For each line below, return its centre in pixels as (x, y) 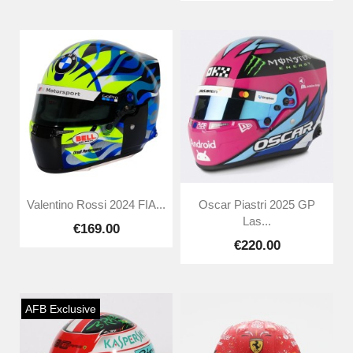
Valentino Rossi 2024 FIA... (96, 205)
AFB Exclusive (60, 308)
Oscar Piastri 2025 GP (257, 205)
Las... (257, 222)
